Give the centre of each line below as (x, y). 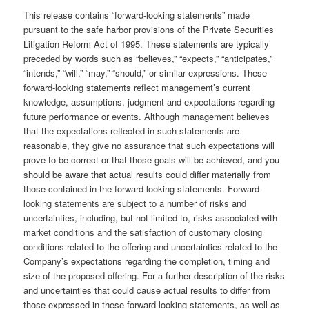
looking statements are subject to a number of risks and (135, 203)
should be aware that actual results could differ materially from (148, 175)
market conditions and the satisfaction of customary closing (143, 232)
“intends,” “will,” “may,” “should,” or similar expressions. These (146, 73)
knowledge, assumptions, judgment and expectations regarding (149, 102)
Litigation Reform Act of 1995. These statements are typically (147, 44)
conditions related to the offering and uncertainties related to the (151, 247)
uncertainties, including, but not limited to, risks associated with (151, 218)
